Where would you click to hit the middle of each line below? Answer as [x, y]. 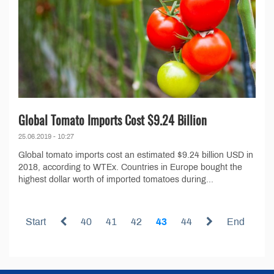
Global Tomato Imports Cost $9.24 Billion [113, 120]
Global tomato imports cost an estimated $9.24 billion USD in [136, 155]
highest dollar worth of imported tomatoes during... [116, 180]
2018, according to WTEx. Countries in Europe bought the [130, 168]
